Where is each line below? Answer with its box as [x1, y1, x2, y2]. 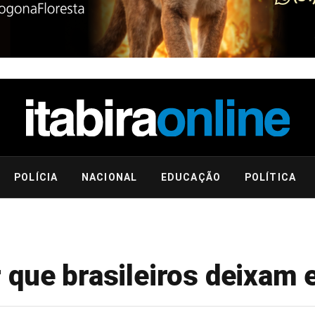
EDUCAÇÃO [161, 172, 221, 183]
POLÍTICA [244, 172, 296, 183]
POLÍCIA [14, 172, 58, 183]
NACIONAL [82, 172, 137, 183]
